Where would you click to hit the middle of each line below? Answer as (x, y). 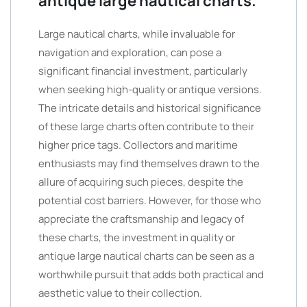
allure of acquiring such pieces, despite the (141, 182)
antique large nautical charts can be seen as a (146, 256)
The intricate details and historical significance (150, 108)
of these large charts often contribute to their (146, 126)
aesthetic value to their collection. (120, 293)
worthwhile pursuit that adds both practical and (151, 274)
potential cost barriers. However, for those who (150, 200)
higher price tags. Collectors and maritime (138, 145)
